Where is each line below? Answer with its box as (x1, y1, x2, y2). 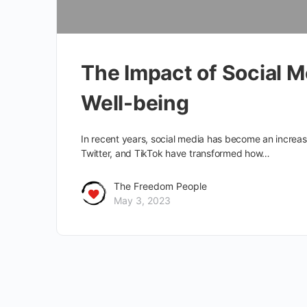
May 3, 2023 (114, 195, 171, 207)
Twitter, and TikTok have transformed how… (81, 147, 271, 160)
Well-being (81, 90, 189, 116)
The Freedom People (114, 180, 207, 193)
